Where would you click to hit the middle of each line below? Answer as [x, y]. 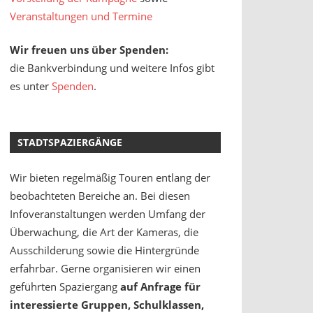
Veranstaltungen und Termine [81, 16]
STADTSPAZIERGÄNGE [70, 143]
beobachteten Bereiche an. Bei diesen [100, 196]
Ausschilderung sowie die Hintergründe [104, 250]
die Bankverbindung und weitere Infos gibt [112, 68]
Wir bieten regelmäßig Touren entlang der [110, 178]
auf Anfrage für [160, 287]
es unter [30, 86]
